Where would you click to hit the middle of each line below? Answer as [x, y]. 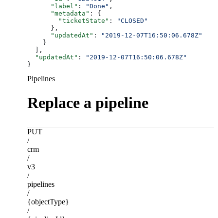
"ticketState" [68, 21]
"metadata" [58, 14]
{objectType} [48, 202]
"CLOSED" [132, 21]
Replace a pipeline [88, 102]
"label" [53, 6]
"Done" [97, 6]
